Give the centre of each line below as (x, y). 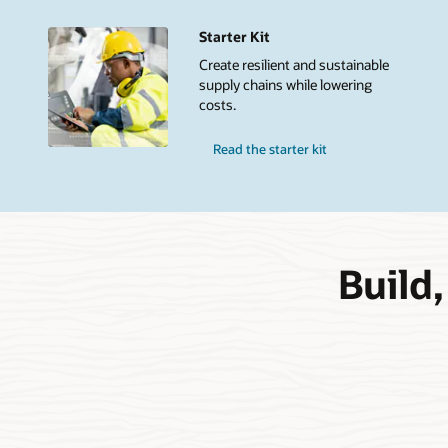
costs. (217, 104)
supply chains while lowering (285, 84)
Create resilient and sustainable (293, 64)
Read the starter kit (269, 149)
